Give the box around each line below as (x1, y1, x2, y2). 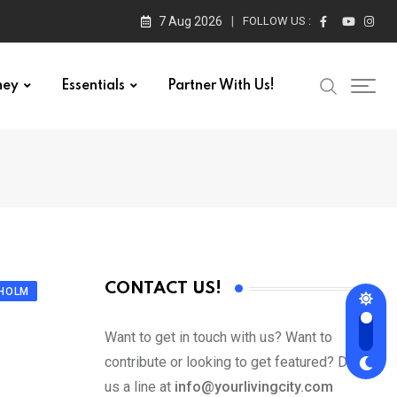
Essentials (61, 79, 125, 93)
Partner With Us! (167, 79, 275, 93)
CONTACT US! (105, 280, 222, 298)
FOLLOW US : (243, 14, 311, 27)
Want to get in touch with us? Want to (105, 329, 332, 346)
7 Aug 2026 (159, 14, 222, 28)
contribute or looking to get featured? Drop (105, 354, 368, 371)
